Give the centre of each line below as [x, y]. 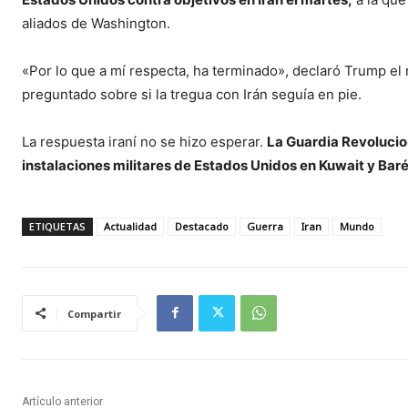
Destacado [202, 226]
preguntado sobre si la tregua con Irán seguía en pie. [192, 94]
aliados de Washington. [96, 23]
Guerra [265, 226]
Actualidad [130, 226]
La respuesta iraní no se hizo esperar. [144, 141]
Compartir [94, 313]
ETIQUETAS [57, 226]
